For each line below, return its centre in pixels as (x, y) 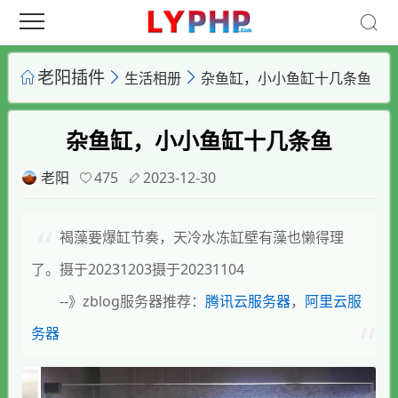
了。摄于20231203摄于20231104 (138, 269)
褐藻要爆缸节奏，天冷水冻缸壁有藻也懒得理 (202, 237)
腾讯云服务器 (248, 301)
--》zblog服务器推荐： (132, 301)
